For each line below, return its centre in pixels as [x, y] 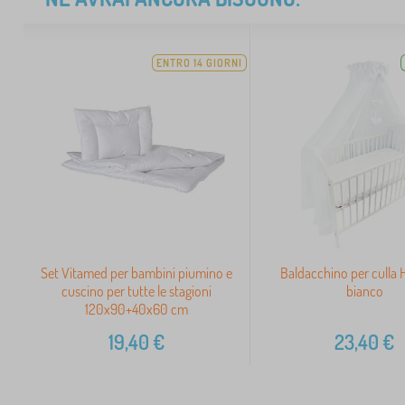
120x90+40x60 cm [137, 309]
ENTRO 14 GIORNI [200, 63]
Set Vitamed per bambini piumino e [137, 273]
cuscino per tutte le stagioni [137, 291]
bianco [364, 291]
